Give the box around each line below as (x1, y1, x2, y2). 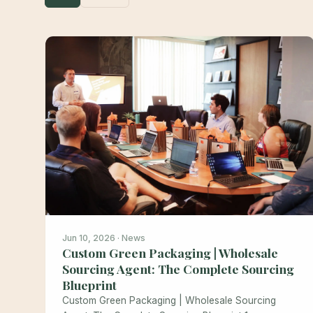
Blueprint (62, 277, 117, 293)
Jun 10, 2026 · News (62, 233, 145, 244)
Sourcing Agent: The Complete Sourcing (62, 261, 294, 277)
